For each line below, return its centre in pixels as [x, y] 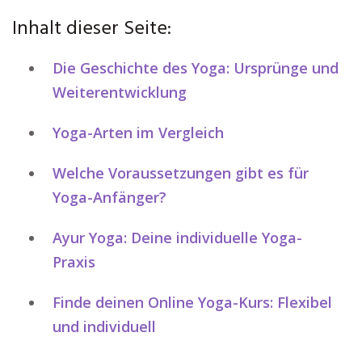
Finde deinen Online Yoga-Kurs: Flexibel [192, 302]
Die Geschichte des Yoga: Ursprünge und [196, 68]
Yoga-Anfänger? [109, 197]
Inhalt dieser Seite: [92, 29]
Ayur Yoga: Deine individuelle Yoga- [177, 238]
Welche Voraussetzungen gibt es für [181, 173]
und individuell [104, 326]
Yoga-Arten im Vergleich [138, 133]
